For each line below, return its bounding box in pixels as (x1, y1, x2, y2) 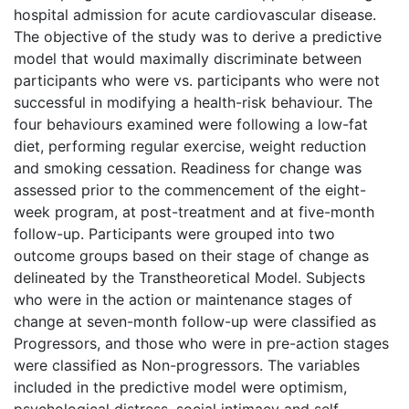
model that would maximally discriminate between (14, 48, 362, 68)
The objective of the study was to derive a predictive (14, 26, 382, 46)
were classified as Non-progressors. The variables (14, 355, 360, 374)
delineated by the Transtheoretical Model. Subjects (14, 267, 365, 287)
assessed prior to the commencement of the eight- (14, 180, 366, 199)
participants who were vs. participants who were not (14, 70, 380, 89)
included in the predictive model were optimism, (14, 377, 347, 396)
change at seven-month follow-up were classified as (14, 311, 376, 330)
